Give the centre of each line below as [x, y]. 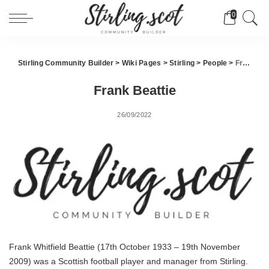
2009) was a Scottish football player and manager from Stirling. [128, 261]
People [215, 63]
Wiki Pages [141, 63]
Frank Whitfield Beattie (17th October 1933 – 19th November [125, 247]
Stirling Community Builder [66, 63]
